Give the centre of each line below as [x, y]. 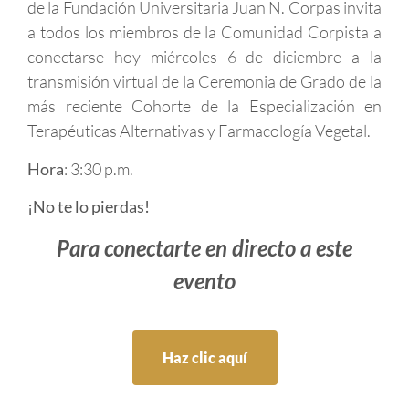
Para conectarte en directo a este [204, 248]
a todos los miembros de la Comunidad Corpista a [204, 32]
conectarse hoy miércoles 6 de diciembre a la [204, 57]
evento [204, 281]
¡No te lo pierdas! [89, 206]
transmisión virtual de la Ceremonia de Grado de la [204, 82]
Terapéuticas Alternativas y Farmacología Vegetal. [199, 131]
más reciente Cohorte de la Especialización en [204, 106]
